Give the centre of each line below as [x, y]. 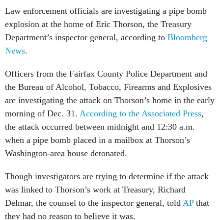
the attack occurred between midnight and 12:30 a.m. [100, 127]
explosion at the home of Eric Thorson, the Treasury [98, 24]
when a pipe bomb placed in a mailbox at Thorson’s [97, 140]
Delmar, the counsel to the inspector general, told [94, 203]
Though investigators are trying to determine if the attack [107, 176]
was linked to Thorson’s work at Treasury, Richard [95, 190]
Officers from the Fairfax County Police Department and [106, 74]
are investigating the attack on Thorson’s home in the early [110, 100]
